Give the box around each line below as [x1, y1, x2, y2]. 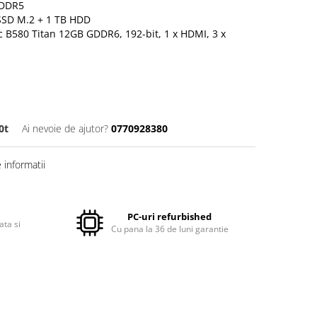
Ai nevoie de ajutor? [22, 122, 108, 135]
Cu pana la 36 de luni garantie [110, 223, 229, 235]
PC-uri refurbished [127, 210, 212, 223]
